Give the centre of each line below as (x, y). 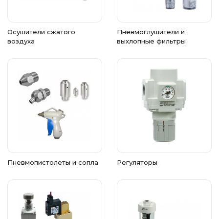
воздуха (21, 41)
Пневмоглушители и (151, 32)
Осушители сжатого (41, 32)
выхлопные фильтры (151, 41)
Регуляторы (137, 162)
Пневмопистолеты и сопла (53, 162)
